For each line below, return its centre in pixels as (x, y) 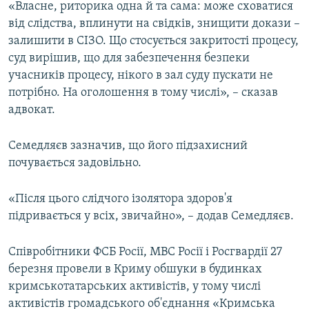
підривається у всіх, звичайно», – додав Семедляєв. (151, 217)
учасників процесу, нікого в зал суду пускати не (141, 76)
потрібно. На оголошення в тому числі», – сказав (143, 93)
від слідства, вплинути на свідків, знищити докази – (154, 24)
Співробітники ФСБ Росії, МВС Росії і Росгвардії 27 (145, 252)
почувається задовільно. (75, 163)
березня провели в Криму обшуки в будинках (135, 270)
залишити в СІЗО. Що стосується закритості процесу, (153, 41)
